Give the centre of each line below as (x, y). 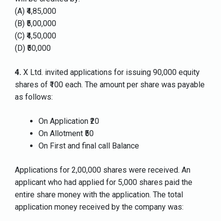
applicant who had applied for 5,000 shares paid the (104, 183)
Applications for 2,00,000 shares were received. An (103, 170)
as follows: (34, 97)
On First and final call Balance (89, 146)
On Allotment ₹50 (66, 134)
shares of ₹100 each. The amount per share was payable (110, 85)
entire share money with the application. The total (99, 195)
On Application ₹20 (69, 121)
